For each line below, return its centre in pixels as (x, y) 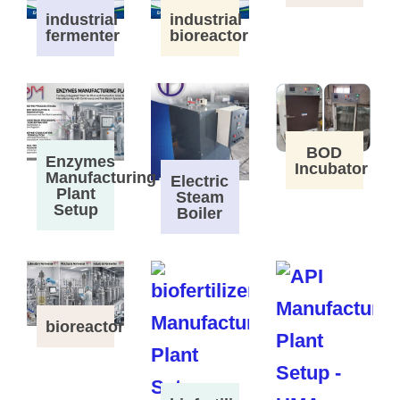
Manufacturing (100, 178)
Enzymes (80, 162)
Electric (200, 182)
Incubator (331, 169)
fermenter (82, 35)
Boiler (200, 214)
